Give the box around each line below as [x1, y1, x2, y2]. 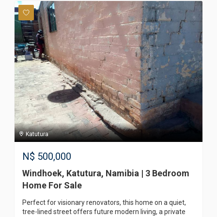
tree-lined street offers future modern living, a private [22, 208, 186, 216]
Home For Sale [22, 180, 82, 191]
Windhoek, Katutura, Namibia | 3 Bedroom [22, 168, 189, 179]
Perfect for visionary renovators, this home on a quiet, [22, 199, 186, 207]
